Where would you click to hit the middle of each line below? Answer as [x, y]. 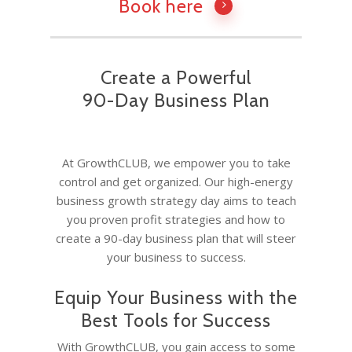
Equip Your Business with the [176, 298]
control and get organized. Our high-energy [176, 182]
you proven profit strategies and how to [176, 220]
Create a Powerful [176, 77]
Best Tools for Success [176, 321]
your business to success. [176, 257]
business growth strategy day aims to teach [176, 201]
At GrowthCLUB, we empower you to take [176, 163]
